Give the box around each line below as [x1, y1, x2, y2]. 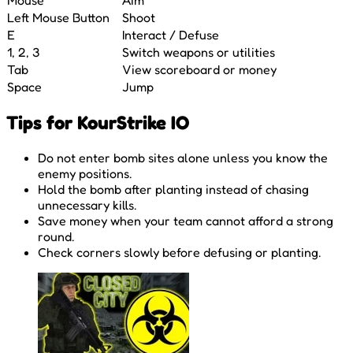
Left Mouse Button [7, 9, 110, 25]
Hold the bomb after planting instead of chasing [38, 180, 309, 197]
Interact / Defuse [122, 26, 219, 43]
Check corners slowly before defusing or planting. [38, 243, 321, 260]
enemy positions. [38, 165, 132, 181]
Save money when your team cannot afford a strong [38, 212, 333, 229]
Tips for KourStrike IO [6, 110, 189, 134]
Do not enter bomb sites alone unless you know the [38, 149, 328, 165]
